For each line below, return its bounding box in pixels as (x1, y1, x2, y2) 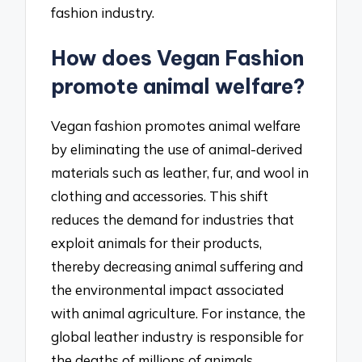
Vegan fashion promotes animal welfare (51, 116, 301, 134)
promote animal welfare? (51, 73, 305, 99)
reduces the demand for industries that (51, 210, 295, 228)
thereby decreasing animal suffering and (51, 257, 304, 275)
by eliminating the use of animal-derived (51, 140, 303, 158)
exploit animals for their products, (51, 234, 263, 251)
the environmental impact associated (51, 280, 284, 298)
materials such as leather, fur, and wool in (51, 163, 309, 181)
